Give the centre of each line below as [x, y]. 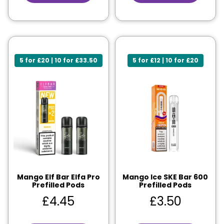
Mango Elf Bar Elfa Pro [58, 177]
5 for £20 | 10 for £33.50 [58, 60]
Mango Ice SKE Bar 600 [165, 177]
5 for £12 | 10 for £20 [165, 60]
